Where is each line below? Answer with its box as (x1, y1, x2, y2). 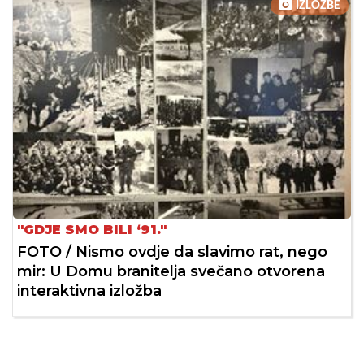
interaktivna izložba (17, 282, 162, 301)
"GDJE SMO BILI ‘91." (17, 222, 167, 238)
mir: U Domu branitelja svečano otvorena (17, 262, 325, 281)
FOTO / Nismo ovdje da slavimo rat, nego (17, 243, 327, 262)
